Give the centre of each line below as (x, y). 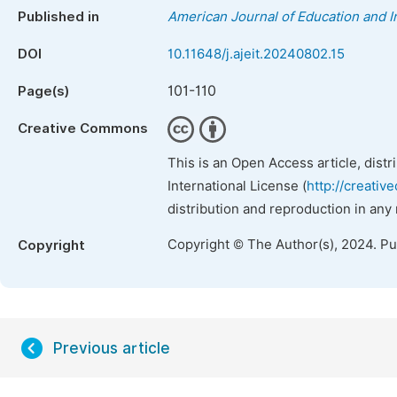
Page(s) (43, 91)
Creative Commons (83, 128)
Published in (58, 17)
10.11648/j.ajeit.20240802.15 (256, 54)
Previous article (112, 348)
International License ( (237, 186)
